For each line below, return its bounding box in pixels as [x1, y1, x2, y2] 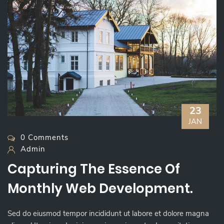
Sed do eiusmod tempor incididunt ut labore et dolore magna [7, 208, 209, 219]
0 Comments [20, 132, 68, 143]
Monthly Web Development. [7, 179, 193, 198]
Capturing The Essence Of [7, 160, 180, 178]
